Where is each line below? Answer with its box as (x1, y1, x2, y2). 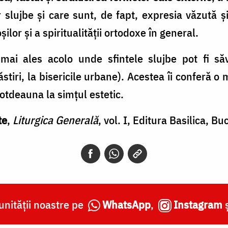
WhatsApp (102, 196, 151, 212)
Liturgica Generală (13, 112, 98, 127)
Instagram (173, 196, 222, 212)
